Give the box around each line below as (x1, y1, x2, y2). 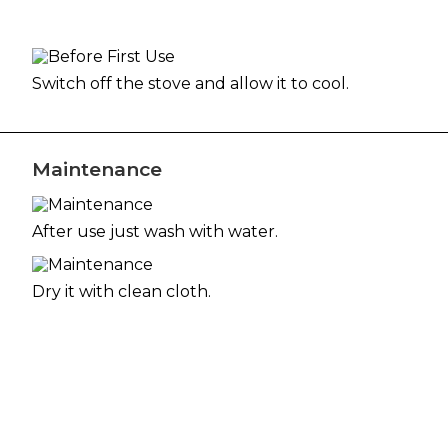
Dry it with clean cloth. (32, 281, 212, 301)
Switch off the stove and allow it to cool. (32, 73, 350, 93)
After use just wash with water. (32, 221, 279, 241)
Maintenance (32, 156, 163, 181)
